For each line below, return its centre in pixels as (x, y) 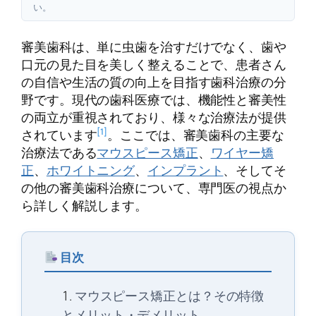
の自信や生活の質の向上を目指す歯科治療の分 (154, 82)
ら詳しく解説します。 (84, 206)
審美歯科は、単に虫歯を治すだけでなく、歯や (154, 47)
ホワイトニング (91, 170)
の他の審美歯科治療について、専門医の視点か (154, 188)
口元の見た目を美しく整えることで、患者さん (154, 65)
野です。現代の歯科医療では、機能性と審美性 (154, 100)
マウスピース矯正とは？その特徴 (169, 296)
